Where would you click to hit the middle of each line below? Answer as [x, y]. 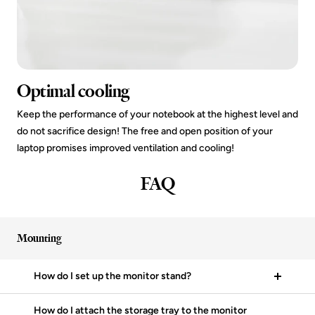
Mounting [39, 238]
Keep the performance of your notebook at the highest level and [157, 114]
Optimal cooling [73, 91]
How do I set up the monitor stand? [112, 276]
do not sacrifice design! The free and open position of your [145, 131]
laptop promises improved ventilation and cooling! [126, 148]
